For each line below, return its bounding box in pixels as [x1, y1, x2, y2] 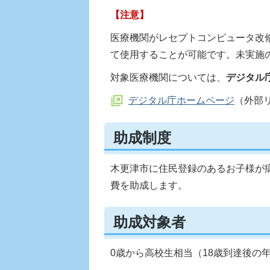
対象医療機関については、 [110, 72, 226, 83]
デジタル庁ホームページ [128, 95, 234, 106]
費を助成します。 [110, 180, 187, 190]
